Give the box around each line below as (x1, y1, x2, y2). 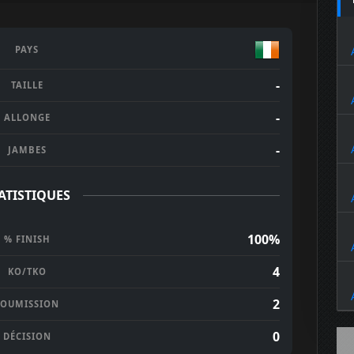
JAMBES (7, 144, 47, 156)
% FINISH (3, 233, 51, 245)
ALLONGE (3, 111, 51, 123)
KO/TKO (7, 265, 47, 277)
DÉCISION (2, 330, 51, 342)
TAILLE (10, 79, 43, 91)
